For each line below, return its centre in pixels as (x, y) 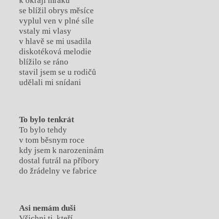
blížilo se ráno (44, 62)
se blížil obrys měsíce (56, 11)
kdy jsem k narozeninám (61, 151)
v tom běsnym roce (52, 140)
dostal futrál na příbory (59, 161)
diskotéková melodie (55, 52)
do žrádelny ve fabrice (58, 171)
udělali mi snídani (50, 83)
